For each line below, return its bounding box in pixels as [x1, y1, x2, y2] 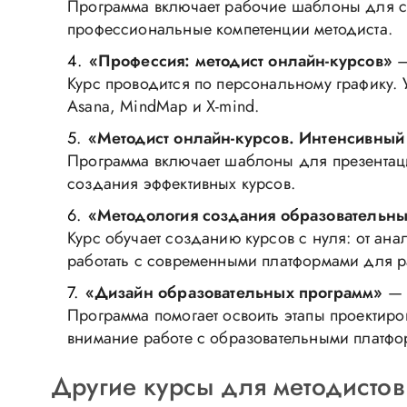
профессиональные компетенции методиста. [67, 17, 393, 41]
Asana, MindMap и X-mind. [67, 94, 260, 118]
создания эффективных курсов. [67, 172, 296, 195]
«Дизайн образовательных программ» [84, 281, 383, 304]
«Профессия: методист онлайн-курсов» [88, 49, 392, 73]
